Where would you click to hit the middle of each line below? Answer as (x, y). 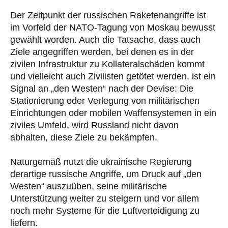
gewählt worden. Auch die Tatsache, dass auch (105, 40)
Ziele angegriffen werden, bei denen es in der (102, 52)
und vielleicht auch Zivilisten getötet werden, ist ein (113, 77)
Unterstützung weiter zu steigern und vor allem (105, 199)
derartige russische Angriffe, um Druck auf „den (106, 174)
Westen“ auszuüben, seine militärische (89, 187)
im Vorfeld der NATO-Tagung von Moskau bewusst (113, 28)
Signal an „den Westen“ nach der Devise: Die (102, 89)
